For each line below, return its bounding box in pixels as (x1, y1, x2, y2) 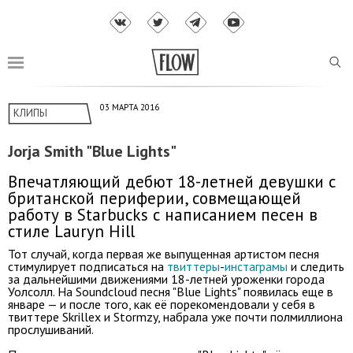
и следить (288, 258, 344, 274)
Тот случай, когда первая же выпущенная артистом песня (8, 245, 319, 262)
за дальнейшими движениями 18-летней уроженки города (8, 270, 325, 287)
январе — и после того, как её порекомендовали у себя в (8, 295, 315, 312)
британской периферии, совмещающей (8, 187, 301, 209)
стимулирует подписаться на (8, 258, 167, 274)
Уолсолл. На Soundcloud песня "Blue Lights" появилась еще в (8, 283, 333, 299)
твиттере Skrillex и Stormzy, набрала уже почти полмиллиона (8, 308, 343, 325)
